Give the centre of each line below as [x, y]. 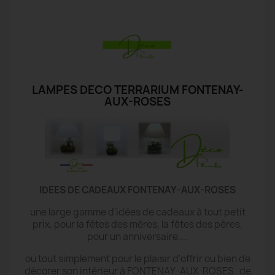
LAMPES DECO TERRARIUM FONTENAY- [137, 90]
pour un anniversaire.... [137, 236]
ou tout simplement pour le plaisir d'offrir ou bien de [137, 258]
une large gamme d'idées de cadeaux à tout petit [137, 212]
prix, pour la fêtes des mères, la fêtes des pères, [137, 224]
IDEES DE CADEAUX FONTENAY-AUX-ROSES [137, 190]
